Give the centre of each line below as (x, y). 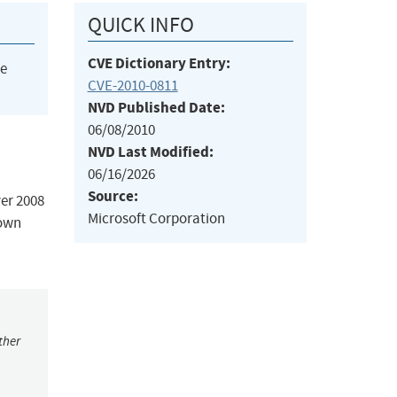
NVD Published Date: (156, 108)
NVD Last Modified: (150, 152)
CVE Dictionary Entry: (159, 64)
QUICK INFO (140, 25)
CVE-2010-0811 (132, 86)
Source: (113, 197)
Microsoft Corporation (156, 219)
